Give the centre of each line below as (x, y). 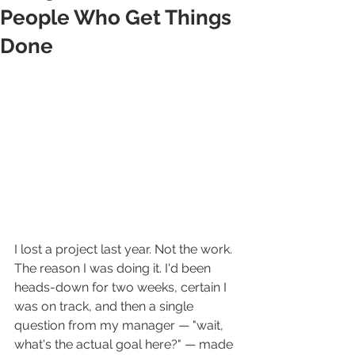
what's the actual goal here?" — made (125, 345)
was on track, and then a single (105, 307)
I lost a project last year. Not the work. (125, 250)
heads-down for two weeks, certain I (122, 288)
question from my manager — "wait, (120, 326)
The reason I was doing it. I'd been (114, 269)
